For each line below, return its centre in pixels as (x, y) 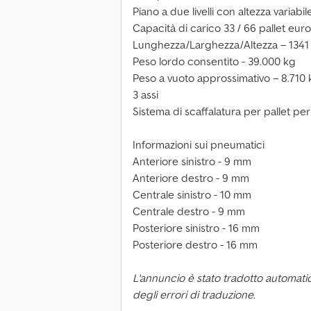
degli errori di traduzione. (194, 295)
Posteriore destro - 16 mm (195, 245)
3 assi (145, 95)
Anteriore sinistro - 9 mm (192, 161)
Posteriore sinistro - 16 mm (196, 228)
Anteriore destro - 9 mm (191, 178)
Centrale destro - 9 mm (189, 211)
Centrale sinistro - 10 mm (192, 195)
